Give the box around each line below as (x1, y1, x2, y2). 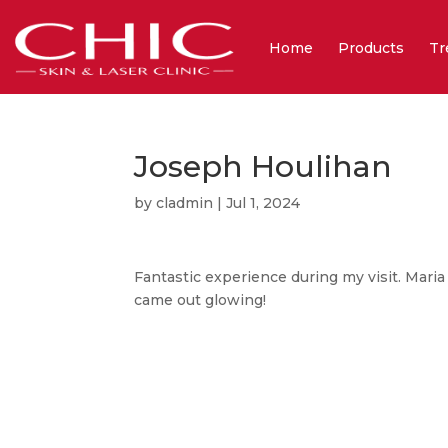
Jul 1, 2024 (226, 194, 301, 212)
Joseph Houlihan (134, 148, 393, 185)
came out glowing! (134, 291, 267, 309)
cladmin (156, 194, 214, 212)
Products (338, 39, 405, 57)
